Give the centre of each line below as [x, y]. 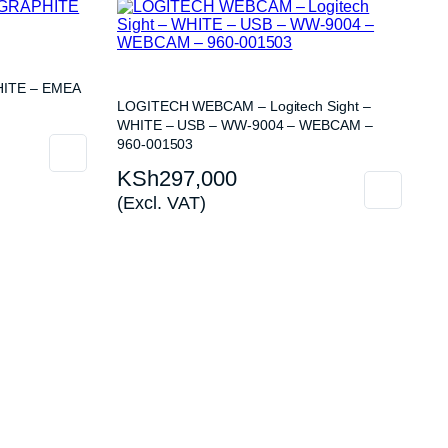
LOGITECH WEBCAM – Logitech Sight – [244, 106]
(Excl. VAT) [161, 202]
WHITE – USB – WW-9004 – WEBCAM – [245, 125]
